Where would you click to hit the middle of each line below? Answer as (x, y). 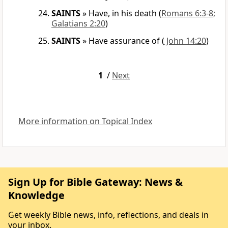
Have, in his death (123, 13)
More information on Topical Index (85, 121)
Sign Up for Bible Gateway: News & (95, 182)
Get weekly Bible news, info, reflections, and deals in (108, 215)
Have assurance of (124, 41)
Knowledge (36, 195)
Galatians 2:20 (78, 24)
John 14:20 (185, 41)
